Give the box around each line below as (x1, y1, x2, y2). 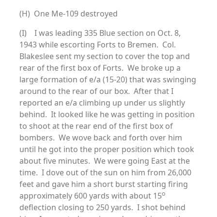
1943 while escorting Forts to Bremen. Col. (19, 39, 176, 50)
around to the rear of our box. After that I (19, 86, 173, 96)
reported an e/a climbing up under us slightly (19, 97, 185, 108)
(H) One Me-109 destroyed (19, 8, 118, 19)
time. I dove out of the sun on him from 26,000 (19, 167, 191, 178)
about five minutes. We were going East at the (19, 155, 190, 166)
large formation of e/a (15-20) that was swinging (19, 74, 196, 85)
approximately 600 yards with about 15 (19, 190, 162, 201)
